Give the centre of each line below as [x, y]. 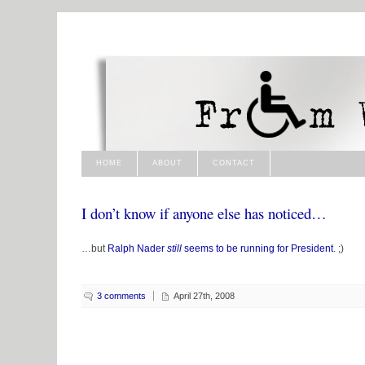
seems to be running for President [257, 248]
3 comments [121, 295]
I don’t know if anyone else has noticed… [204, 213]
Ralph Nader [137, 248]
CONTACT [234, 163]
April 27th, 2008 [204, 295]
